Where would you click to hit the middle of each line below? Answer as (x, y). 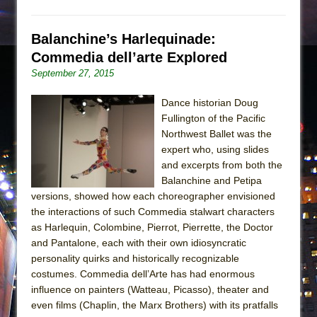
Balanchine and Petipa (212, 180)
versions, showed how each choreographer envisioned (153, 196)
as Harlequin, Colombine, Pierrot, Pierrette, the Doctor (152, 227)
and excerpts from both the (222, 165)
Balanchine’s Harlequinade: (123, 39)
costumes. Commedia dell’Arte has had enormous (143, 273)
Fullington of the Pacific (213, 118)
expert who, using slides (215, 149)
